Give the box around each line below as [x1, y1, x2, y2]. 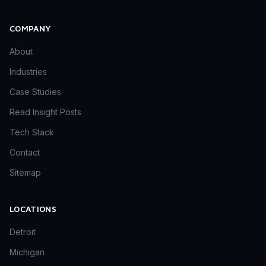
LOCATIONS [9, 204, 57, 214]
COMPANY [9, 23, 51, 34]
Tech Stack [9, 127, 54, 138]
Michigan [9, 247, 45, 258]
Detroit [9, 227, 36, 237]
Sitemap [9, 167, 41, 178]
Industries [9, 66, 47, 77]
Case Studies [9, 87, 61, 97]
